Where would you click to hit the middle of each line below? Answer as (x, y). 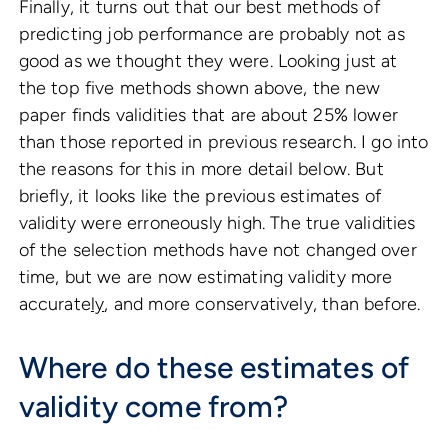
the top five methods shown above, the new (199, 88)
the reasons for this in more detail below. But (201, 169)
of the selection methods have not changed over (217, 250)
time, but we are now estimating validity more (205, 277)
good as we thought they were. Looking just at (208, 61)
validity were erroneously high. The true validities (217, 223)
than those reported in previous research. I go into (223, 142)
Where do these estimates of (214, 368)
